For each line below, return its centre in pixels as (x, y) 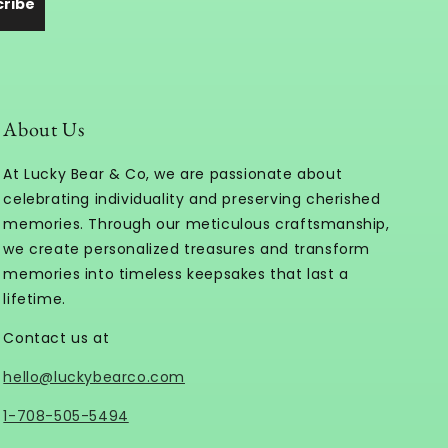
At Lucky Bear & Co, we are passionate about (173, 173)
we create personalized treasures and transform (186, 248)
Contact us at (56, 337)
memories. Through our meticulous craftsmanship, (196, 223)
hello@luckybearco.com (94, 376)
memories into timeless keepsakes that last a (176, 273)
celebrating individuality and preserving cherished (192, 198)
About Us (44, 128)
